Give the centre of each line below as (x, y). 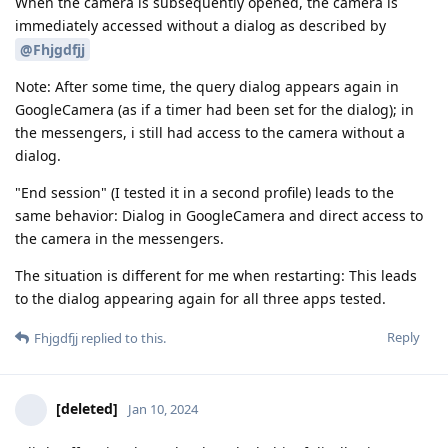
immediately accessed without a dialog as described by (200, 25)
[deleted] (87, 409)
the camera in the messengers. (119, 239)
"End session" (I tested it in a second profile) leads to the (204, 193)
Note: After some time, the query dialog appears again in (207, 87)
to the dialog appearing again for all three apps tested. (200, 299)
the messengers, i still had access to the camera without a (210, 133)
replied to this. (122, 338)
